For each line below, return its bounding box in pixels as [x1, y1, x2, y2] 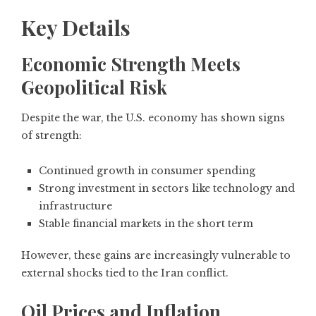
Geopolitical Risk [21, 75, 167, 99]
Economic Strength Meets [21, 51, 241, 76]
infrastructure [39, 200, 112, 212]
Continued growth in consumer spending [39, 164, 255, 177]
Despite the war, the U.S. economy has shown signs [21, 111, 285, 124]
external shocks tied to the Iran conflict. [21, 267, 229, 279]
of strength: [21, 129, 82, 142]
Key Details [21, 13, 130, 42]
